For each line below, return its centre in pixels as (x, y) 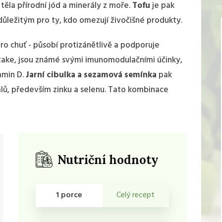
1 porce (69, 195)
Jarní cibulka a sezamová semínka (91, 75)
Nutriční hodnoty (108, 160)
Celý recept (136, 195)
